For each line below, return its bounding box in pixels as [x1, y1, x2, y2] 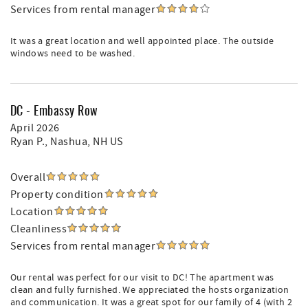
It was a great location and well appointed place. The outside [10, 35, 274, 47]
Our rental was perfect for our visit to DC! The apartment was [10, 272, 274, 284]
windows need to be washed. [10, 47, 135, 60]
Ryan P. [10, 135, 45, 148]
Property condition [10, 188, 104, 201]
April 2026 [10, 121, 60, 135]
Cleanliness [10, 222, 67, 236]
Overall [10, 170, 46, 184]
